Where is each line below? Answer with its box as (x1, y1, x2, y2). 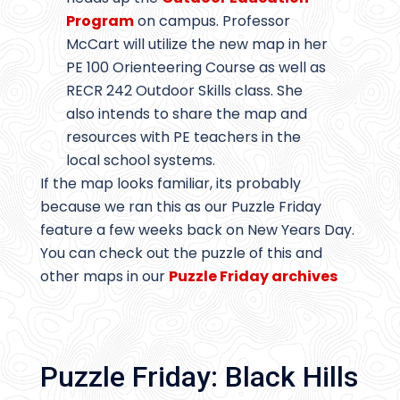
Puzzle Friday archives (169, 266, 337, 287)
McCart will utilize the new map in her (65, 34, 328, 55)
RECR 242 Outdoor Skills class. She (65, 80, 303, 102)
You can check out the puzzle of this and (40, 243, 322, 264)
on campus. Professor (133, 11, 290, 32)
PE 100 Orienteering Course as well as (65, 57, 326, 79)
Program (65, 11, 134, 32)
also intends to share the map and (65, 104, 307, 125)
